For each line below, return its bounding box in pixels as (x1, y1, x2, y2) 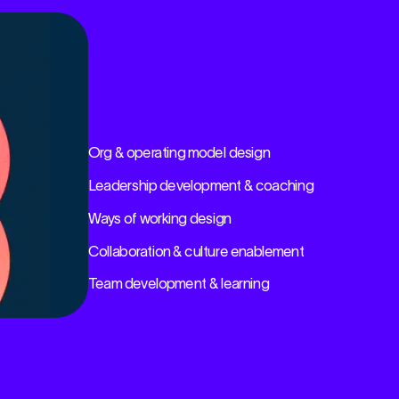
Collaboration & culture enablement (87, 243, 305, 260)
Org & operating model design (87, 144, 271, 161)
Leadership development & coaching (87, 177, 313, 194)
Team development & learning (87, 276, 269, 293)
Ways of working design (87, 210, 232, 227)
